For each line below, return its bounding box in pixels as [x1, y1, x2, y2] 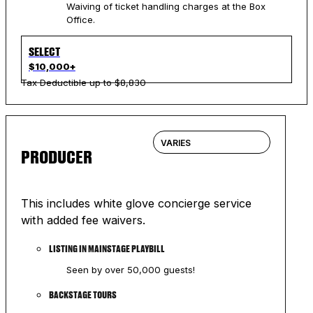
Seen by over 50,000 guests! [66, 263, 195, 275]
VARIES [161, 137, 191, 148]
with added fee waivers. [20, 212, 145, 227]
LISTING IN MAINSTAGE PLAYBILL [48, 242, 165, 254]
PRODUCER [20, 146, 92, 167]
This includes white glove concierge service [20, 196, 252, 210]
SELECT [28, 44, 60, 58]
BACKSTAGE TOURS [48, 289, 117, 301]
